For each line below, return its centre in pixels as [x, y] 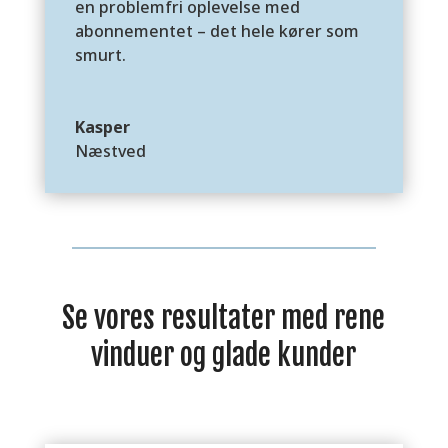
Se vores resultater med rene [224, 318]
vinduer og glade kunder [224, 355]
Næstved [110, 151]
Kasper [102, 127]
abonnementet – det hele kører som [216, 31]
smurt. [102, 55]
